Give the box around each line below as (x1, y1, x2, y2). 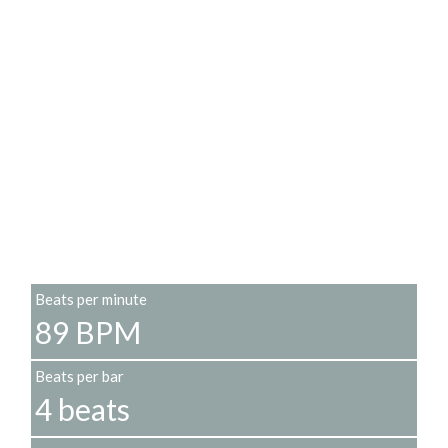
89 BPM (35, 314, 141, 351)
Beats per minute (35, 290, 147, 309)
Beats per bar (35, 367, 124, 386)
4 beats (35, 391, 130, 428)
